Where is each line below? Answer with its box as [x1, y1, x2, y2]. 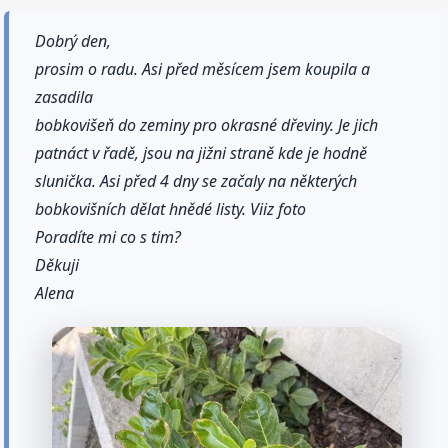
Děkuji [35, 253, 80, 276]
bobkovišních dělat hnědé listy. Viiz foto [35, 197, 307, 220]
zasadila [35, 85, 94, 108]
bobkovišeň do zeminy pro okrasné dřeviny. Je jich [35, 113, 379, 136]
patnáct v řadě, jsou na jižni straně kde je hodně [35, 141, 368, 164]
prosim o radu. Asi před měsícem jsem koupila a [35, 57, 371, 80]
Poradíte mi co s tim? [35, 225, 182, 248]
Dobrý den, [35, 29, 112, 52]
